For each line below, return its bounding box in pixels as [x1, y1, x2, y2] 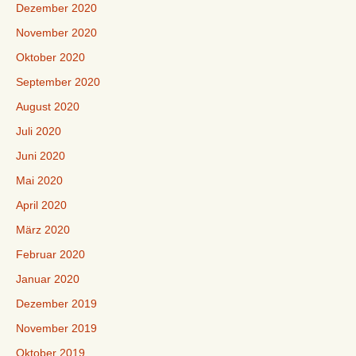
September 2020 [16, 75, 100, 88]
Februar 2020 [16, 248, 85, 261]
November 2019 [16, 322, 97, 335]
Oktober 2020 [16, 51, 85, 64]
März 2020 [16, 223, 70, 236]
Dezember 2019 [16, 297, 97, 310]
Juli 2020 [16, 125, 61, 137]
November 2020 [16, 26, 97, 39]
